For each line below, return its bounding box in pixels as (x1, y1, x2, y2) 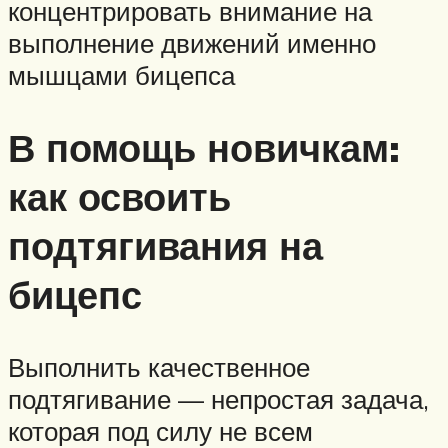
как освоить (8, 171, 231, 221)
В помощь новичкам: (8, 122, 400, 172)
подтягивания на (8, 220, 323, 270)
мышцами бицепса (8, 59, 235, 92)
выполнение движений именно (8, 27, 376, 60)
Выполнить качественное (8, 350, 310, 383)
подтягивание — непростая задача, (8, 382, 429, 415)
